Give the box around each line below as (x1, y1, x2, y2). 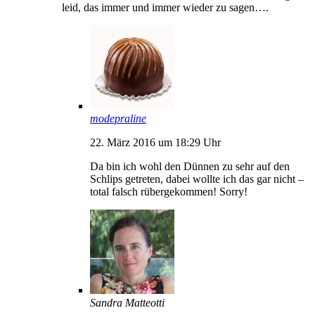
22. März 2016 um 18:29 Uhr (90, 136, 221, 148)
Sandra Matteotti (90, 296, 165, 309)
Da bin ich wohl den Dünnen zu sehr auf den (90, 160, 290, 172)
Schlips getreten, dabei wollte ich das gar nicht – (90, 172, 304, 185)
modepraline (90, 112, 146, 124)
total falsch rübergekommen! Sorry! (90, 185, 247, 198)
